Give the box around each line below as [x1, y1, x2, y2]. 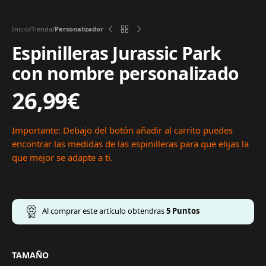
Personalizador [55, 24, 103, 34]
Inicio [12, 24, 29, 34]
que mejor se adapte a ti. [12, 151, 113, 164]
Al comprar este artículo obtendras [42, 205, 166, 217]
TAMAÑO [12, 249, 49, 261]
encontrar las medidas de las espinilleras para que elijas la [12, 138, 249, 150]
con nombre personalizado [12, 61, 239, 86]
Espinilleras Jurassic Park [12, 41, 221, 66]
